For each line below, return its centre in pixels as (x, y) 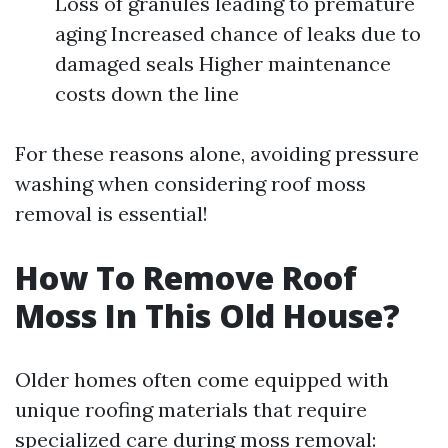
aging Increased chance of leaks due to (238, 33)
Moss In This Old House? (207, 315)
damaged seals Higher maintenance (223, 63)
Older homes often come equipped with (202, 379)
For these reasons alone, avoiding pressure (217, 153)
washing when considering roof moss (190, 183)
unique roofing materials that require (191, 409)
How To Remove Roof (186, 277)
